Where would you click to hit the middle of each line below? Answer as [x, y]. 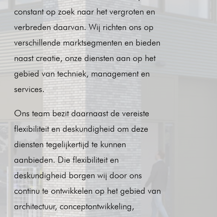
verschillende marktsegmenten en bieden [87, 42]
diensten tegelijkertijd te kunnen [70, 144]
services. [29, 89]
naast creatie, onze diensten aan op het [85, 58]
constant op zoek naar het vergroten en [84, 11]
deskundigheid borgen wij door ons [78, 175]
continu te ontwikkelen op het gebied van [87, 190]
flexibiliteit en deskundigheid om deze [81, 128]
